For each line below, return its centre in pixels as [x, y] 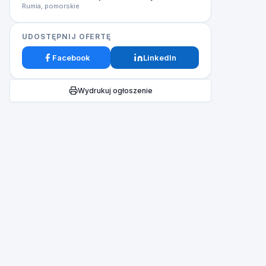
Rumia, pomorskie [51, 6]
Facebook [71, 58]
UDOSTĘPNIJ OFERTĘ [67, 37]
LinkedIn [159, 58]
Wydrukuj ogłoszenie [115, 91]
